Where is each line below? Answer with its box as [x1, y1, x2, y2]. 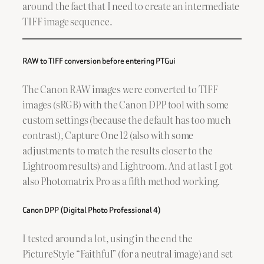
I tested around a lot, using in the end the [22, 230, 193, 245]
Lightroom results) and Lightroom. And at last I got [22, 159, 233, 173]
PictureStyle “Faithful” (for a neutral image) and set [22, 246, 233, 260]
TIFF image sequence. [22, 14, 113, 28]
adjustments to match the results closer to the [22, 143, 213, 158]
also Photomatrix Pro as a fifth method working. [22, 174, 220, 189]
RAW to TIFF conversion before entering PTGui [22, 54, 176, 67]
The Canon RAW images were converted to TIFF [22, 82, 218, 97]
